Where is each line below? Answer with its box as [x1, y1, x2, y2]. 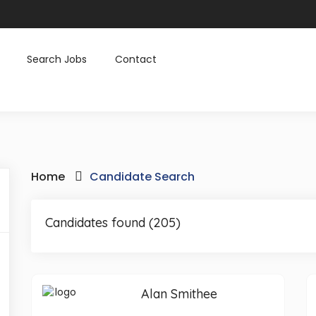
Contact [115, 52, 157, 66]
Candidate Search [90, 169, 195, 185]
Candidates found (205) [45, 214, 181, 231]
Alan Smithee [141, 286, 217, 302]
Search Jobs [27, 52, 87, 66]
